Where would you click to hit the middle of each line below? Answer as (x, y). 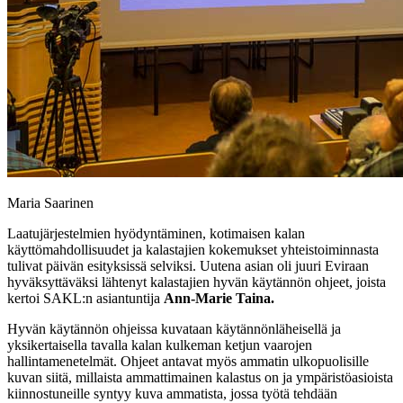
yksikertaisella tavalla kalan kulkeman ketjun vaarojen (160, 345)
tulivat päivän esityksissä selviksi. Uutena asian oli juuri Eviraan (188, 265)
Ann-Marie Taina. (219, 298)
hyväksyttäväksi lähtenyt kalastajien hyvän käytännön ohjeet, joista (197, 282)
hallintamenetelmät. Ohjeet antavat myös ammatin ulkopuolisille (188, 361)
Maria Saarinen (50, 202)
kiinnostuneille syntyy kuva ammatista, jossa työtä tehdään (172, 393)
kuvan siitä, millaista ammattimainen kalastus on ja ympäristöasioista (200, 377)
